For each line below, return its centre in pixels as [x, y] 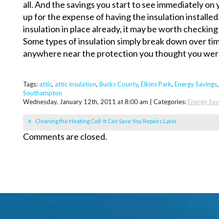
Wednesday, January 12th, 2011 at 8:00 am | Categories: [105, 102]
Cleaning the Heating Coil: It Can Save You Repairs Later [106, 121]
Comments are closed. [65, 137]
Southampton [43, 93]
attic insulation [76, 84]
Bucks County [119, 84]
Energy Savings [196, 84]
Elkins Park [156, 84]
